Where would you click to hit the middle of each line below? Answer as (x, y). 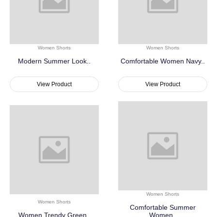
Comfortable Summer (163, 208)
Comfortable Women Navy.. (163, 61)
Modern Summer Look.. (54, 61)
